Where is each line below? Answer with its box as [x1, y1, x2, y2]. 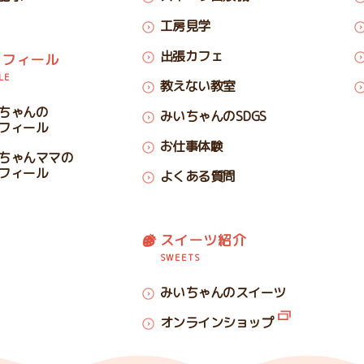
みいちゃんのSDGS [159, 107, 266, 125]
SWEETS [159, 251, 201, 264]
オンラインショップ [159, 314, 274, 331]
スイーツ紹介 [159, 231, 247, 249]
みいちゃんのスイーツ [159, 284, 286, 301]
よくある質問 [159, 167, 236, 185]
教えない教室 [159, 77, 236, 95]
